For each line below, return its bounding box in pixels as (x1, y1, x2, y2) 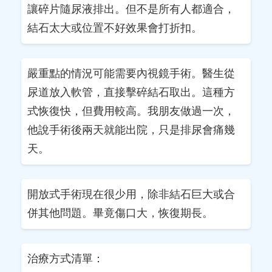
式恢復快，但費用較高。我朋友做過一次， (27, 104, 235, 117)
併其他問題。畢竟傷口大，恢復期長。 (27, 206, 213, 219)
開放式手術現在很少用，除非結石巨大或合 (27, 188, 235, 200)
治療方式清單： (27, 252, 104, 265)
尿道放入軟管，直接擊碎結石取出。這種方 (27, 86, 235, 98)
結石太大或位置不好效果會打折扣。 (27, 21, 202, 34)
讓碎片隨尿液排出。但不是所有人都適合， (27, 2, 235, 15)
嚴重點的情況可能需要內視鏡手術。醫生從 (27, 67, 235, 80)
